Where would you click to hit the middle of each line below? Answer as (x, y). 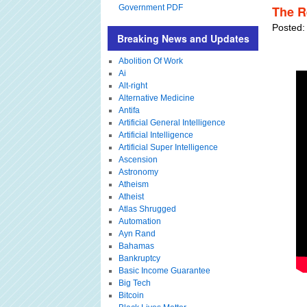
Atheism (133, 184)
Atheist (131, 197)
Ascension (138, 160)
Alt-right (133, 86)
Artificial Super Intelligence (168, 147)
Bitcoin (131, 295)
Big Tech (134, 283)
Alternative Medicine (156, 98)
